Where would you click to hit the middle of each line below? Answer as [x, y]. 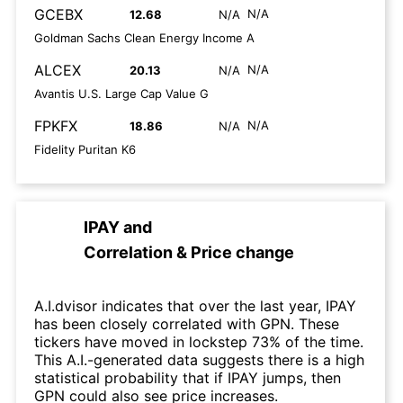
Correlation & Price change [189, 252]
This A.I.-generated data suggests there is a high [199, 360]
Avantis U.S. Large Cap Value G [121, 94]
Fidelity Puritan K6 [85, 149]
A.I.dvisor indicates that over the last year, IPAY [195, 306]
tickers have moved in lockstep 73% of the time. [199, 342]
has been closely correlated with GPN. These [187, 324]
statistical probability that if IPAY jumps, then [188, 378]
